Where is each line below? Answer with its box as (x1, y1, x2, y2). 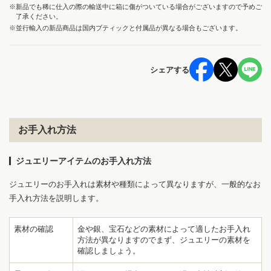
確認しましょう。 (77, 246, 140, 256)
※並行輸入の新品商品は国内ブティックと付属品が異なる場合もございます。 (9, 24, 242, 32)
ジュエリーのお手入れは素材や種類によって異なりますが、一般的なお (9, 180, 261, 189)
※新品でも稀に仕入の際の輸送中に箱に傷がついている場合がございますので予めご (9, 3, 262, 11)
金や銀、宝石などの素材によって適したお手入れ (77, 224, 250, 234)
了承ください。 (16, 13, 62, 21)
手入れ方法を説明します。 (9, 194, 103, 203)
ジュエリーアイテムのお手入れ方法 (16, 156, 151, 166)
